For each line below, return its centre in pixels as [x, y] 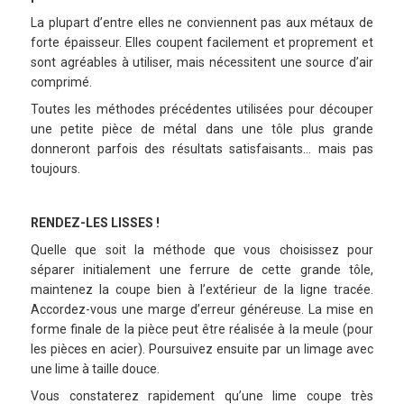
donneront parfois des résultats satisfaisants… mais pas [202, 149]
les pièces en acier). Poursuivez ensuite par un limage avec [202, 349]
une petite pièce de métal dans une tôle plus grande [202, 129]
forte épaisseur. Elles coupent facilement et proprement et [202, 43]
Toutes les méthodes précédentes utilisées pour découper [202, 110]
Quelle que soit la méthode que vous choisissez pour [202, 250]
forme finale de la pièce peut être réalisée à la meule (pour [202, 330]
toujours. [55, 169]
